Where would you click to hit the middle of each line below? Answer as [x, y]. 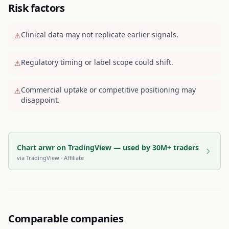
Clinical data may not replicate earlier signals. [100, 35]
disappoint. [40, 100]
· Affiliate [72, 158]
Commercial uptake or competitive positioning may [108, 90]
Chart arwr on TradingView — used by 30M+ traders [108, 147]
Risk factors [36, 8]
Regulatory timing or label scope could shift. [97, 62]
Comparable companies [66, 219]
